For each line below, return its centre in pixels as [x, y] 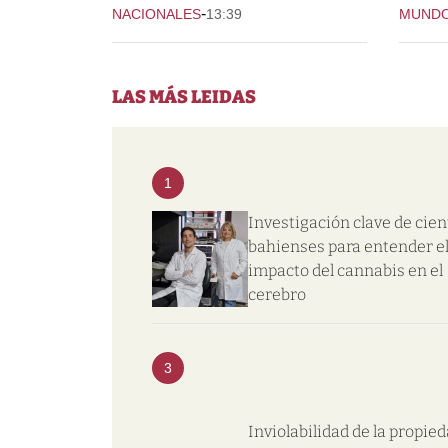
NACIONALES [156, 13]
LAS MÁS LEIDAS [184, 96]
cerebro [277, 294]
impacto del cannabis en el [345, 270]
